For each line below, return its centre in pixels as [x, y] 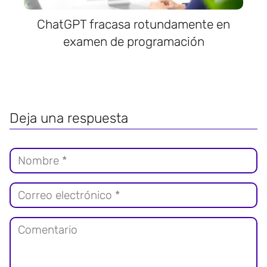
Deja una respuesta [69, 118]
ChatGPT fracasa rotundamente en [133, 24]
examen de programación [133, 41]
